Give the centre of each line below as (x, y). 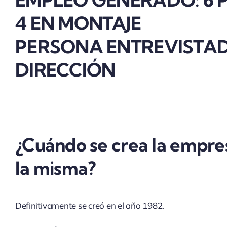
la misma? (55, 168)
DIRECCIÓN (65, 69)
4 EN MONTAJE (78, 23)
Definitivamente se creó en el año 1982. (90, 205)
